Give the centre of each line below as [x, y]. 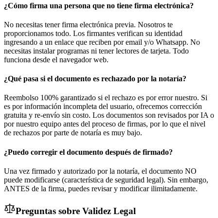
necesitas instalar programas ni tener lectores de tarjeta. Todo [96, 51]
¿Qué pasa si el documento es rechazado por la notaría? [95, 79]
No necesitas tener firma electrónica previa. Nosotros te [88, 24]
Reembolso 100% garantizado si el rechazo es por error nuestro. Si [106, 98]
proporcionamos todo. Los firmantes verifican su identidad [93, 33]
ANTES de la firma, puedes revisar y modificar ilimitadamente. [101, 188]
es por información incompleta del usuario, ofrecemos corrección [103, 107]
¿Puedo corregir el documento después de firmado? [88, 152]
